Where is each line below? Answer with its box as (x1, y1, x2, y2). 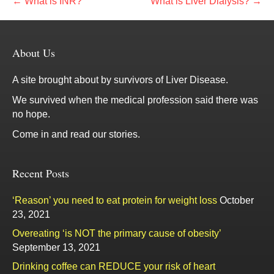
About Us (12, 45, 55, 60)
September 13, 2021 (12, 242, 100, 253)
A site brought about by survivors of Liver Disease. (12, 74, 228, 85)
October (220, 194, 254, 206)
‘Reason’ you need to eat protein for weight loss (12, 194, 217, 206)
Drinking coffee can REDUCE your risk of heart (12, 261, 215, 272)
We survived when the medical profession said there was (12, 94, 258, 105)
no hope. (12, 108, 50, 119)
